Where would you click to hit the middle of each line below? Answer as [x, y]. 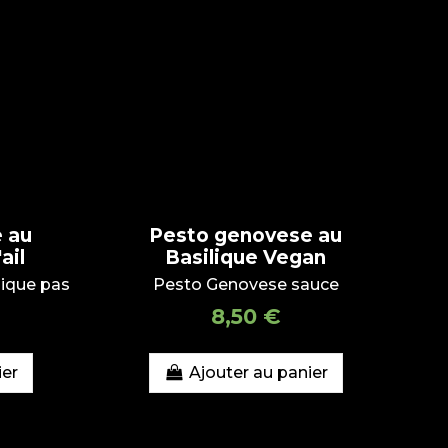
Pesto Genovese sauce [245, 285]
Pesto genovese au [246, 235]
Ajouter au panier [258, 373]
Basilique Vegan [246, 257]
